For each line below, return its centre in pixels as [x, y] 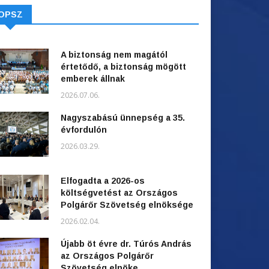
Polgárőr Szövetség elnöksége [127, 205]
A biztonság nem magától [114, 55]
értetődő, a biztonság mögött [123, 67]
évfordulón [84, 130]
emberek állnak [93, 79]
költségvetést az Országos [119, 193]
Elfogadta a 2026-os [103, 181]
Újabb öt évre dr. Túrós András [126, 244]
